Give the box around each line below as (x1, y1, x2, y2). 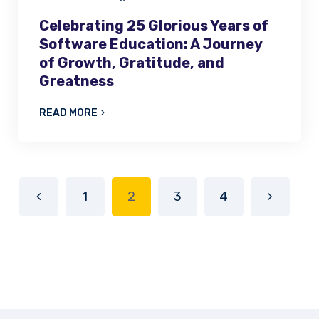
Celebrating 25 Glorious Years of (39, 16, 268, 34)
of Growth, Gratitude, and (39, 53, 224, 71)
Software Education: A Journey (39, 35, 262, 53)
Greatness (39, 72, 114, 90)
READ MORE (39, 106, 98, 119)
